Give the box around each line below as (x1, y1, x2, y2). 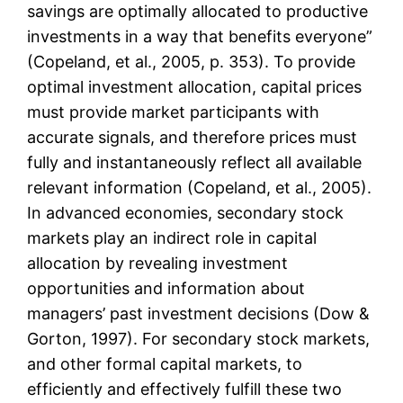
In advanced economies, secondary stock (27, 203, 345, 223)
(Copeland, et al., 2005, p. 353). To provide (27, 52, 356, 72)
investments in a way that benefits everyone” (27, 27, 373, 47)
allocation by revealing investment (27, 254, 289, 273)
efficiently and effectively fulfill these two (27, 380, 343, 399)
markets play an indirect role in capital (27, 228, 318, 248)
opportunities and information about (27, 279, 306, 299)
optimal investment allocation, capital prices (27, 77, 363, 97)
